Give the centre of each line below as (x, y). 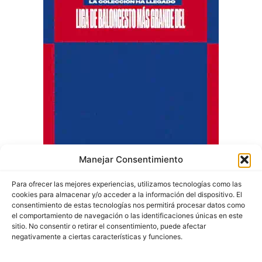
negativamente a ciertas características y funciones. (97, 237)
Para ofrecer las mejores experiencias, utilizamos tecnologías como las (127, 184)
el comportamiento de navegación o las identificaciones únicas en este (127, 216)
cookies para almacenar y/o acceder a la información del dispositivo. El (127, 194)
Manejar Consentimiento (131, 159)
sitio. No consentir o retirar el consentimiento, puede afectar (109, 226)
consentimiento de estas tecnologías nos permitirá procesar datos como (128, 205)
